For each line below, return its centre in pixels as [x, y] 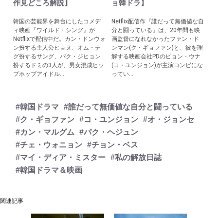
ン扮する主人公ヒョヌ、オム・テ [57, 48]
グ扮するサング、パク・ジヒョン [57, 56]
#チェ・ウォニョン [49, 145]
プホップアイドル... [39, 74]
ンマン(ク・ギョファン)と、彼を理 [157, 48]
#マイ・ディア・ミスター [61, 157]
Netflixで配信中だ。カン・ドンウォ [60, 39]
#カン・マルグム [45, 132]
